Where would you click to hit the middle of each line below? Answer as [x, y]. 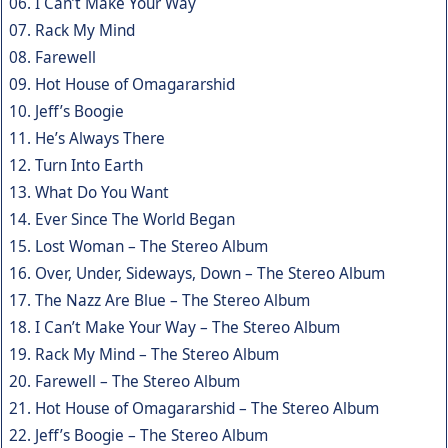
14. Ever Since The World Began [122, 219]
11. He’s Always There [87, 138]
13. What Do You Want [89, 192]
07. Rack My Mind [72, 30]
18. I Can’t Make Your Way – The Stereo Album [174, 327]
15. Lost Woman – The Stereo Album [138, 246]
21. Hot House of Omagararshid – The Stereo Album [194, 408]
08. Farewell [52, 57]
